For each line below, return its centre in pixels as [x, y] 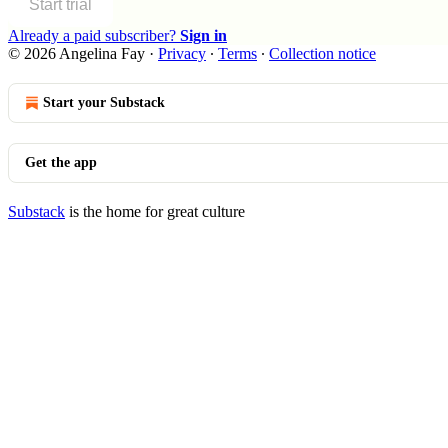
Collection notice [322, 53]
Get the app [61, 162]
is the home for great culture [155, 211]
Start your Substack [104, 102]
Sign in [203, 35]
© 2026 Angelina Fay [76, 53]
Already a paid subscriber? [94, 35]
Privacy [182, 53]
